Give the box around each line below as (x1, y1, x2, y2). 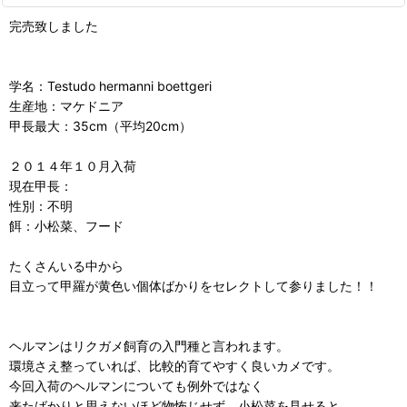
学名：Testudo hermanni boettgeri (9, 78, 212, 94)
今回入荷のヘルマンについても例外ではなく (9, 378, 263, 394)
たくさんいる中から (9, 258, 124, 274)
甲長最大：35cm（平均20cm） (9, 118, 192, 134)
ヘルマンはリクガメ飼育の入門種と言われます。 (9, 338, 289, 354)
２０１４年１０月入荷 (9, 158, 136, 174)
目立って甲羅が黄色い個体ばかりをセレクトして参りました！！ (9, 278, 378, 294)
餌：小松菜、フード (9, 218, 124, 234)
